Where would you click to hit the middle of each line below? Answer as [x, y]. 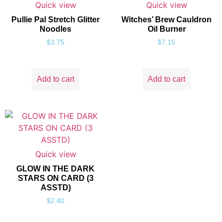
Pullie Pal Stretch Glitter [55, 20]
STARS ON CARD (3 [55, 178]
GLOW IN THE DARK [55, 169]
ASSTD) [55, 188]
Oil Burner [166, 29]
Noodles [55, 29]
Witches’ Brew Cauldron [166, 20]
